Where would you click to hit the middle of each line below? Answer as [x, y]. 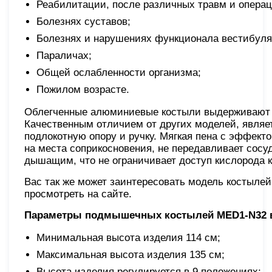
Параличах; [64, 55]
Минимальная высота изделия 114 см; [128, 237]
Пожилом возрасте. [83, 89]
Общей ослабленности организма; [119, 72]
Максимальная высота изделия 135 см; [131, 254]
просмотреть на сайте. [78, 194]
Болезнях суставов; [83, 21]
